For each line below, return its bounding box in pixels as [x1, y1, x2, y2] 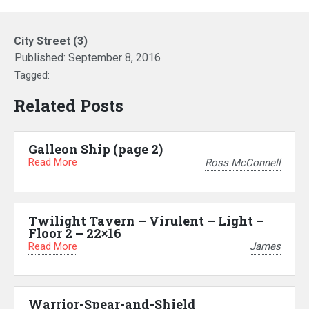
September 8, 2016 [68, 51, 161, 65]
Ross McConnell [205, 156, 281, 169]
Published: [14, 51, 68, 65]
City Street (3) [14, 34, 88, 48]
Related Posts [14, 94, 123, 117]
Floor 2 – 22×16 [28, 224, 121, 241]
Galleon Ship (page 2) [28, 141, 163, 158]
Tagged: [14, 69, 50, 82]
